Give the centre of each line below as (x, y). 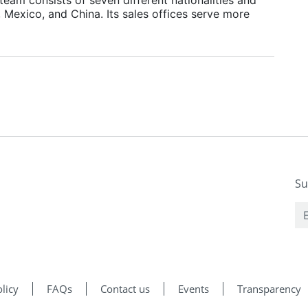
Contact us (125, 288)
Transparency (269, 288)
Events (194, 288)
